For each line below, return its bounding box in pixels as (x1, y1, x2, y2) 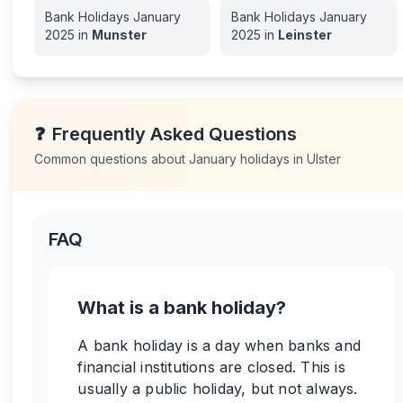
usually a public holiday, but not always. (77, 380, 358, 398)
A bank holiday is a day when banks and (77, 336, 361, 354)
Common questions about (34, 151, 190, 166)
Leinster (278, 27, 333, 42)
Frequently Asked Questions (52, 123, 298, 145)
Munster (92, 27, 148, 42)
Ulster (307, 151, 342, 166)
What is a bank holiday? (77, 297, 287, 318)
